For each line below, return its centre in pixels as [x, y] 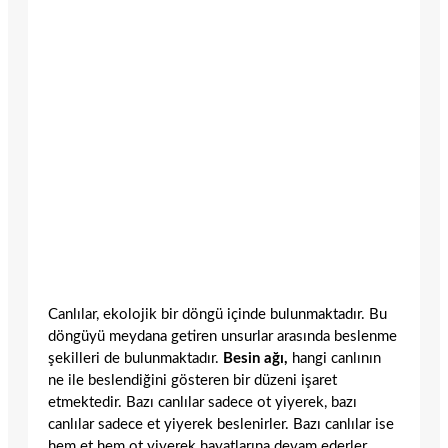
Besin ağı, [255, 358]
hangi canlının [334, 358]
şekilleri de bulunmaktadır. [135, 358]
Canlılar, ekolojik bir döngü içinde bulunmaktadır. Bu [217, 314]
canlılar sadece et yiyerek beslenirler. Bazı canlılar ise [221, 424]
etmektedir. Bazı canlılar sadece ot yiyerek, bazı [202, 402]
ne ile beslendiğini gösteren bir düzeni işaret [192, 380]
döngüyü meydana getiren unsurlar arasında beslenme [222, 336]
